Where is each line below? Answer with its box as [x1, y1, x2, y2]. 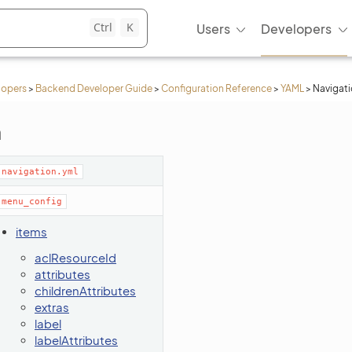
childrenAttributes [35, 283, 136, 298]
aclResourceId [35, 250, 116, 265]
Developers [261, 20, 332, 37]
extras [35, 299, 69, 314]
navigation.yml [2, 167, 79, 177]
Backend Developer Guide [35, 82, 152, 94]
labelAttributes [35, 332, 118, 347]
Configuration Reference [161, 82, 272, 94]
